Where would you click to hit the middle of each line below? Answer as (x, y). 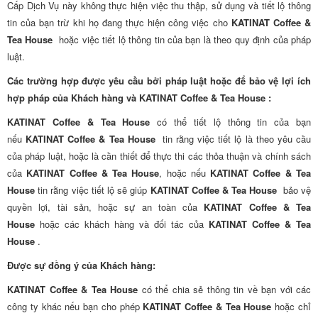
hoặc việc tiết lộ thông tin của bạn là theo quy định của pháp (182, 39)
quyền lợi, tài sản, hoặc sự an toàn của (106, 207)
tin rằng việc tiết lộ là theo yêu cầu (233, 139)
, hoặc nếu (185, 173)
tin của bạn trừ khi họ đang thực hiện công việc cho (119, 22)
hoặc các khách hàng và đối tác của (122, 224)
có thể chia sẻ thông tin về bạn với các (224, 289)
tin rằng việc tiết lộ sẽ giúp (93, 190)
